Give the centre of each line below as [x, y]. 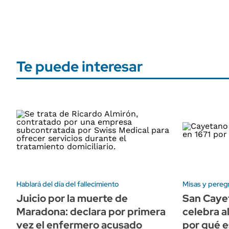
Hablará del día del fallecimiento [67, 184]
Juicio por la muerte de [72, 198]
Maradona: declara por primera [91, 211]
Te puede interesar [79, 66]
